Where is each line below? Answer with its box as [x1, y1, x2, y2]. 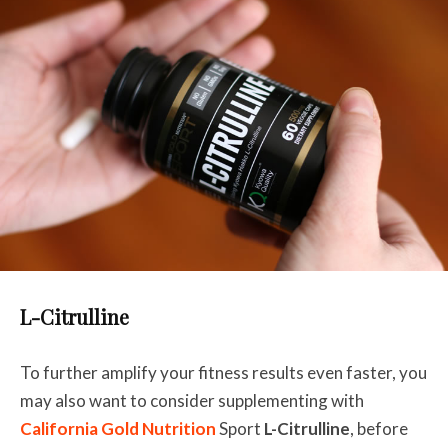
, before [350, 418, 408, 440]
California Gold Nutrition [20, 418, 219, 440]
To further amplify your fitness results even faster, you [20, 362, 427, 384]
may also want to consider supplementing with [20, 390, 364, 412]
